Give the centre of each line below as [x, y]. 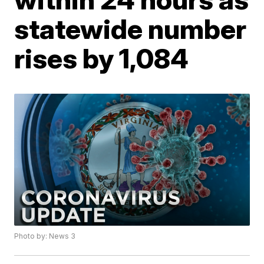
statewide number [131, 29]
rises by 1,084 [102, 58]
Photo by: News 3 [45, 236]
